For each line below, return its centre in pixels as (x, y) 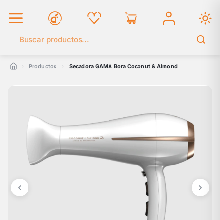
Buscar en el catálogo (54, 44)
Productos (43, 66)
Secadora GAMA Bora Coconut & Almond (123, 66)
